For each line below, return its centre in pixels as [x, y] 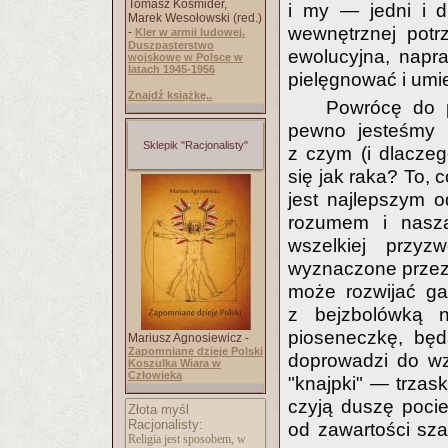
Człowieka [155, 375]
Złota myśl [158, 409]
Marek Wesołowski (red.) [195, 18]
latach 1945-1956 [171, 69]
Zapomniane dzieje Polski [195, 351]
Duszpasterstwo [171, 45]
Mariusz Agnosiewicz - [188, 338]
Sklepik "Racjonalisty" [195, 145]
